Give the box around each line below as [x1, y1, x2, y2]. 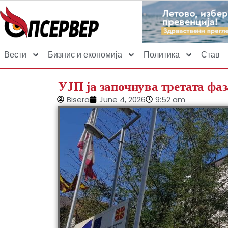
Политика [144, 48, 180, 61]
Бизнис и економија [48, 48, 122, 61]
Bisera [67, 94, 90, 105]
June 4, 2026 [99, 94, 146, 105]
